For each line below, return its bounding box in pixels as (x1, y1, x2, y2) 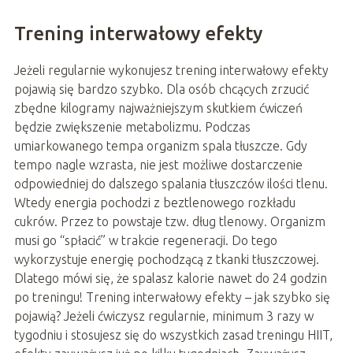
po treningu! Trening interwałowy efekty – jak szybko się (13, 289, 330, 304)
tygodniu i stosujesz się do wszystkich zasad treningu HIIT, (13, 327, 333, 342)
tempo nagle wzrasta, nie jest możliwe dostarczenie (13, 157, 303, 172)
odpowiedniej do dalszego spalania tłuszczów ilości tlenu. (13, 176, 328, 191)
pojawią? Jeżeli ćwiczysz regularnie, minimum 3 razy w (13, 308, 314, 323)
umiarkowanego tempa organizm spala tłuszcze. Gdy (13, 138, 307, 153)
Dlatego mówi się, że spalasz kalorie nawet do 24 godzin (13, 270, 327, 285)
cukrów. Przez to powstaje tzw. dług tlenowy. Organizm (13, 214, 325, 229)
